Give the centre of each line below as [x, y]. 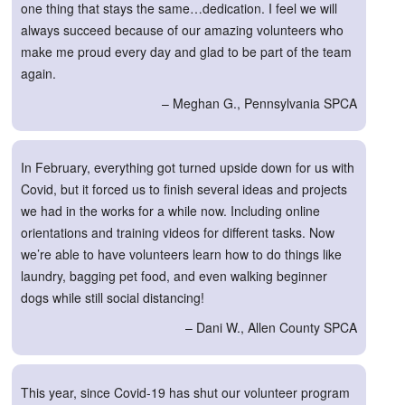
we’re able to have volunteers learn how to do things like [181, 254]
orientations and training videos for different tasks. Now [178, 233]
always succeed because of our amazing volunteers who [182, 30]
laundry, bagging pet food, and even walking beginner [174, 276]
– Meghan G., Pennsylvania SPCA [259, 103]
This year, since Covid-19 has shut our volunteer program [185, 392]
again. [38, 74]
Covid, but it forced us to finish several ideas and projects [184, 189]
